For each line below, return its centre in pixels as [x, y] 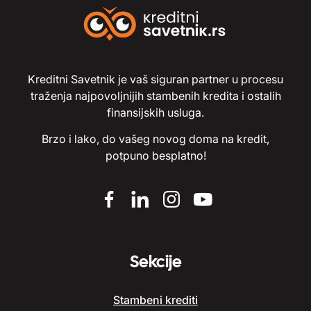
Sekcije [155, 261]
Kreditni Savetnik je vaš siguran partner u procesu [155, 79]
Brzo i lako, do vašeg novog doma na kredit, [155, 138]
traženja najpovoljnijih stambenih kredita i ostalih [155, 95]
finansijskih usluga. [155, 112]
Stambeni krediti [155, 300]
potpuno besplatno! [155, 155]
